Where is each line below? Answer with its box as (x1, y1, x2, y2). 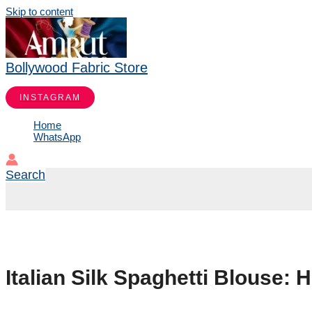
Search (6, 168, 45, 182)
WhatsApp (33, 131, 81, 143)
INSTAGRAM (19, 93, 81, 102)
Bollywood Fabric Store (6, 60, 148, 75)
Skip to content (6, 6, 73, 17)
